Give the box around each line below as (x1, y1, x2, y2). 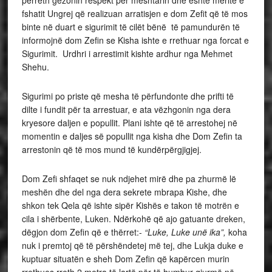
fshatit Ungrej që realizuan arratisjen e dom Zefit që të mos (21, 7, 248, 20)
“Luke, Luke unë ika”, (144, 226, 226, 239)
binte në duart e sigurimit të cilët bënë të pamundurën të (21, 21, 240, 33)
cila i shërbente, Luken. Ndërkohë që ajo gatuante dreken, (21, 212, 245, 225)
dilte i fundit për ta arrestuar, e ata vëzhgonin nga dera (21, 103, 231, 116)
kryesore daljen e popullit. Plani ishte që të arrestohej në (21, 117, 237, 129)
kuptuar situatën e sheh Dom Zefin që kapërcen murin (21, 253, 229, 265)
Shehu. (21, 61, 49, 73)
